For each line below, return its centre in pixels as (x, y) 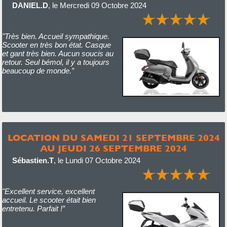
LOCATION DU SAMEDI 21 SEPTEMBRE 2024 (113, 138)
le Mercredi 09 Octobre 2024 (99, 5)
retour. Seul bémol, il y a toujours (55, 62)
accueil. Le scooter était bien (49, 200)
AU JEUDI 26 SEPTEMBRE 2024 (113, 148)
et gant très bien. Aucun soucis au (58, 53)
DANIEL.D (30, 5)
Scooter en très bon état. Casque (56, 45)
